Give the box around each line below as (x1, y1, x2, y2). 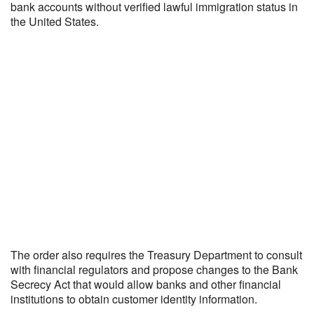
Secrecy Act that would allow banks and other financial (11, 276, 281, 292)
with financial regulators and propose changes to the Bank (11, 261, 298, 278)
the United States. (11, 13, 99, 29)
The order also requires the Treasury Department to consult (11, 247, 302, 263)
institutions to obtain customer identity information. (11, 291, 257, 307)
